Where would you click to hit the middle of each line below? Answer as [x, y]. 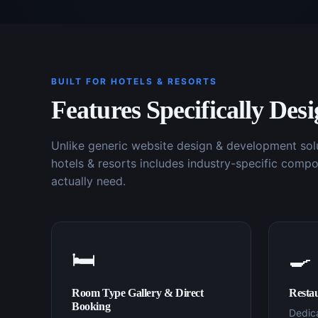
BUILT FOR [81, 81]
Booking [91, 306]
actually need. [88, 181]
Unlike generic [91, 146]
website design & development [214, 146]
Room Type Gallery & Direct [138, 293]
